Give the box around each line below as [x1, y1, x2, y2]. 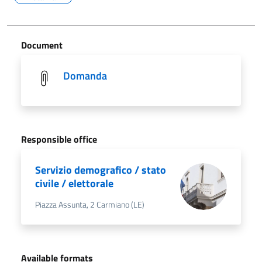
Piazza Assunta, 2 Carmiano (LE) [35, 198, 144, 211]
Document [21, 37, 63, 52]
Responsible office [21, 132, 97, 146]
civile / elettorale [35, 175, 113, 191]
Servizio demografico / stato [35, 161, 166, 178]
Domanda [63, 67, 107, 84]
